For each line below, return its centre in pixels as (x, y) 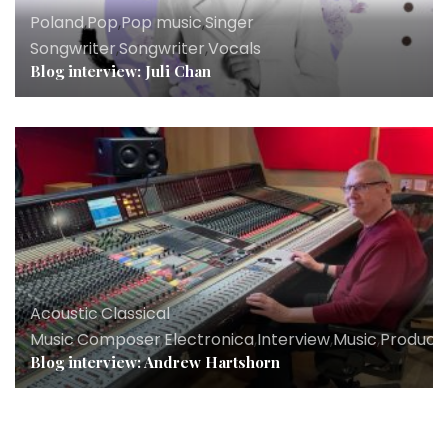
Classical (135, 313)
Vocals (234, 48)
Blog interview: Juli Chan (120, 70)
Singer (229, 22)
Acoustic (64, 313)
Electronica (209, 339)
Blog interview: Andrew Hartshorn (155, 361)
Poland (57, 22)
